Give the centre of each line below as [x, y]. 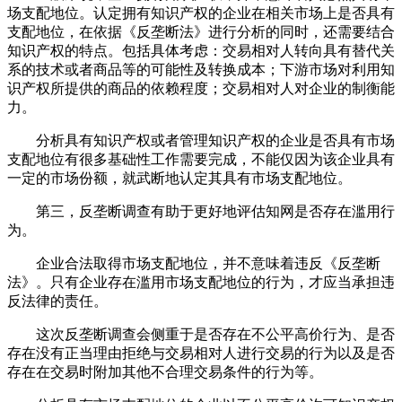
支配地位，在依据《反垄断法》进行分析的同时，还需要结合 [201, 32]
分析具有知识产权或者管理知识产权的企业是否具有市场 [201, 141]
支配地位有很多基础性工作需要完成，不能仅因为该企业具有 [201, 160]
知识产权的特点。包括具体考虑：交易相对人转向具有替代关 [201, 51]
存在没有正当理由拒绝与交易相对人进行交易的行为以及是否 [201, 354]
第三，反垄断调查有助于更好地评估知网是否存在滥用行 [201, 212]
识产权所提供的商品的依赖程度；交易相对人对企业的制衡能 [201, 89]
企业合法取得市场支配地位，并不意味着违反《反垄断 [194, 264]
